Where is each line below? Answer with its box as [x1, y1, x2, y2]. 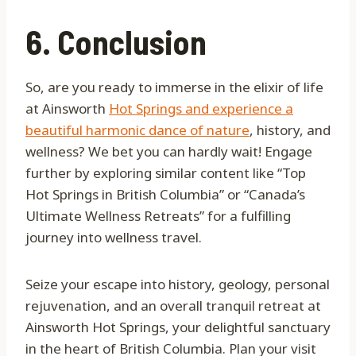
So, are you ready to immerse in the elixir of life [25, 78, 323, 97]
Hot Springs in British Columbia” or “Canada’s [25, 185, 305, 204]
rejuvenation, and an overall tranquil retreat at [25, 296, 321, 315]
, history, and [250, 121, 331, 140]
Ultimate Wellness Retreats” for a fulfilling [25, 207, 291, 226]
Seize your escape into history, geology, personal [25, 275, 330, 294]
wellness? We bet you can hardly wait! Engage [25, 142, 312, 161]
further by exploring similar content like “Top [25, 164, 306, 183]
